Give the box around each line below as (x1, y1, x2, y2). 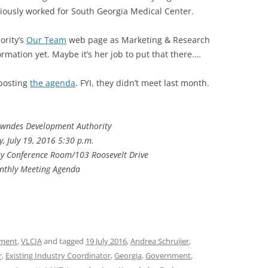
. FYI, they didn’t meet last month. (75, 77, 209, 89)
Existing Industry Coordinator (5, 250, 111, 261)
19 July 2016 (86, 236, 127, 246)
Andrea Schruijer (130, 236, 189, 246)
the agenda (30, 77, 75, 89)
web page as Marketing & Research (66, 34, 210, 45)
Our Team (26, 34, 66, 45)
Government (145, 250, 191, 261)
